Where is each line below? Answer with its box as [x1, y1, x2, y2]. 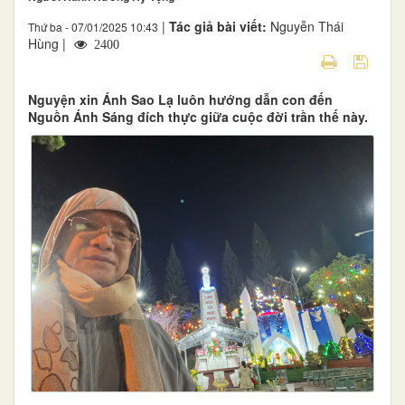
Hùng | [28, 33, 70, 52]
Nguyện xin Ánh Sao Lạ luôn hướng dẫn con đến [28, 89, 333, 108]
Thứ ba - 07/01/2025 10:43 [28, 18, 158, 34]
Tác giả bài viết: [169, 16, 270, 35]
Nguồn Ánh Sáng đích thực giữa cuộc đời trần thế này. [28, 107, 368, 126]
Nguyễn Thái [270, 16, 344, 35]
